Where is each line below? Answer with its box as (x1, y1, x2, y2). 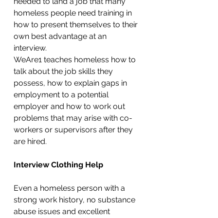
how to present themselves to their (14, 20, 140, 29)
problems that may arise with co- (14, 113, 132, 123)
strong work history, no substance (14, 195, 137, 204)
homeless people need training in (14, 8, 134, 18)
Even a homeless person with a (14, 183, 127, 193)
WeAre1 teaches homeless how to (14, 55, 138, 64)
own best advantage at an (14, 32, 109, 41)
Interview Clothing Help (14, 160, 103, 169)
